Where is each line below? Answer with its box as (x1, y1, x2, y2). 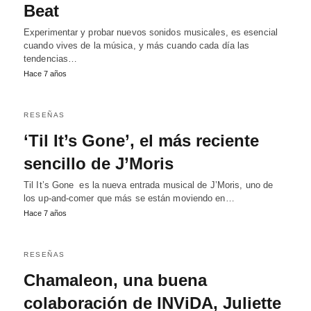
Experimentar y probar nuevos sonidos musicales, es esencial (24, 27, 278, 37)
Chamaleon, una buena (24, 271, 207, 289)
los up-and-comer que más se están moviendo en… (24, 193, 235, 203)
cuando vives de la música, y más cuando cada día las (24, 40, 250, 51)
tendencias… (24, 53, 78, 64)
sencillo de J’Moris (24, 154, 174, 173)
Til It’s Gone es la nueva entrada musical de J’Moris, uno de (24, 180, 274, 190)
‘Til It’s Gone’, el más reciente (24, 131, 259, 150)
